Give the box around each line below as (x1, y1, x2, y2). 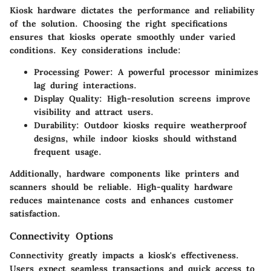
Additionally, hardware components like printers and (10, 168, 239, 180)
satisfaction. (10, 208, 60, 220)
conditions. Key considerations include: (10, 45, 181, 56)
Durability (34, 120, 76, 131)
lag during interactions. (34, 80, 137, 91)
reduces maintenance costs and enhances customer (10, 195, 233, 206)
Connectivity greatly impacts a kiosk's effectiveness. (10, 250, 239, 261)
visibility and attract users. (34, 106, 154, 118)
